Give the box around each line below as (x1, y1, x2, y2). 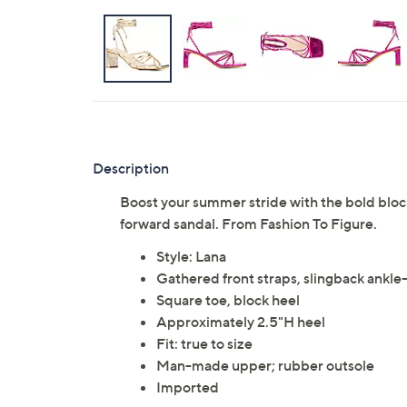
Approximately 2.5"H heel (156, 313, 325, 331)
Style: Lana (156, 247, 226, 265)
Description (93, 159, 169, 177)
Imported (156, 378, 219, 396)
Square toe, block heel (156, 291, 300, 309)
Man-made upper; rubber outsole (156, 356, 374, 374)
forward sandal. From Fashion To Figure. (120, 214, 377, 233)
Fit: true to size (156, 334, 253, 352)
